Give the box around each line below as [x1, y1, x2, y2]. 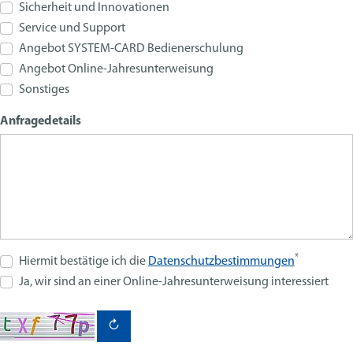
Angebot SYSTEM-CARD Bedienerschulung [19, 43, 243, 56]
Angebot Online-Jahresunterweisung [19, 63, 214, 76]
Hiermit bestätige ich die [19, 255, 148, 269]
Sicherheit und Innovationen [19, 2, 169, 15]
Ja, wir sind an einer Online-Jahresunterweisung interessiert [19, 276, 329, 289]
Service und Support [19, 22, 125, 35]
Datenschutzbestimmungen [148, 255, 295, 269]
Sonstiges [19, 84, 69, 97]
